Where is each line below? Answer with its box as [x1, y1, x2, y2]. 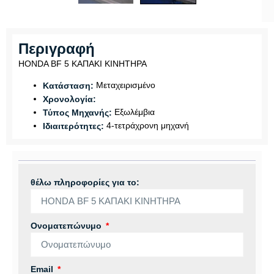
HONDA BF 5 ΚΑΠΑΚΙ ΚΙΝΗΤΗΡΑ [18, 59, 147, 69]
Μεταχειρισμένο [94, 80, 155, 91]
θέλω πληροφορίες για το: [31, 177, 139, 187]
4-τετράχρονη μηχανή [104, 120, 189, 130]
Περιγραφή [18, 40, 95, 57]
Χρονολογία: [43, 94, 96, 105]
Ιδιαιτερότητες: [43, 120, 104, 131]
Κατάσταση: [43, 81, 94, 91]
